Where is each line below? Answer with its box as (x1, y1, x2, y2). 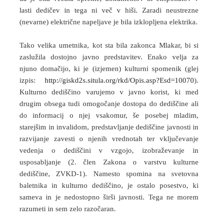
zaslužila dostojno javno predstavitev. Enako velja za (19, 53, 199, 61)
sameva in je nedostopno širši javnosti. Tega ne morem (19, 193, 199, 201)
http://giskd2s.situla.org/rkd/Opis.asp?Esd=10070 (45, 76, 194, 84)
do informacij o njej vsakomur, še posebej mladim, (19, 111, 199, 119)
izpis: (19, 76, 45, 84)
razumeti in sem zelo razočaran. (19, 205, 116, 213)
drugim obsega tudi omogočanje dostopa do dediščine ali (19, 100, 199, 108)
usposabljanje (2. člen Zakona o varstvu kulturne (19, 158, 199, 166)
